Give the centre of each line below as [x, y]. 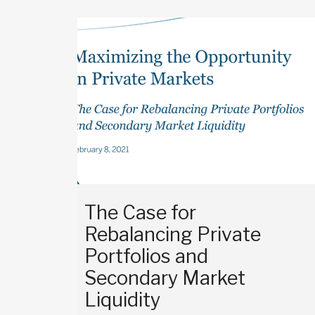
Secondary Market [165, 278]
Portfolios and [146, 256]
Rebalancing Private [173, 234]
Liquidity [122, 300]
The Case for [140, 212]
